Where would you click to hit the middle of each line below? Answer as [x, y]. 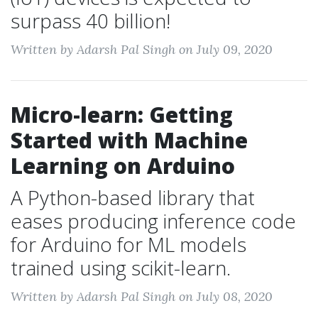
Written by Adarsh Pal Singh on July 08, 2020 [142, 296]
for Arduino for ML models [128, 244]
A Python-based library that [133, 197]
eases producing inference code [153, 221]
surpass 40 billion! [91, 21]
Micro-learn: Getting [122, 115]
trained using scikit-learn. [121, 268]
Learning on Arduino [123, 166]
